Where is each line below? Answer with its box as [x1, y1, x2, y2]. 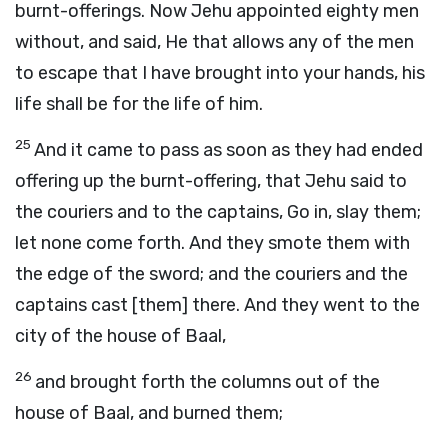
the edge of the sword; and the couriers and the [15, 263, 408, 285]
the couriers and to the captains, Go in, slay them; [15, 201, 421, 223]
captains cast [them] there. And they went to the [15, 294, 420, 316]
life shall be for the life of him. [15, 93, 263, 115]
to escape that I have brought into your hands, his [15, 62, 425, 84]
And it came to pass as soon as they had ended [34, 139, 423, 161]
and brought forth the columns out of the [35, 371, 380, 393]
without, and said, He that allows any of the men [15, 31, 414, 53]
